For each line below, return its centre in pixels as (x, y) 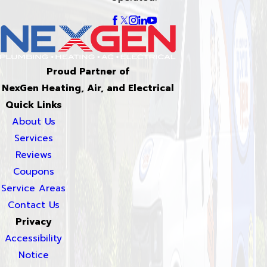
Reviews (33, 155)
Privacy (33, 222)
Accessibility (33, 239)
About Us (33, 122)
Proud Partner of (88, 72)
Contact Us (33, 205)
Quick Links (33, 105)
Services (33, 139)
